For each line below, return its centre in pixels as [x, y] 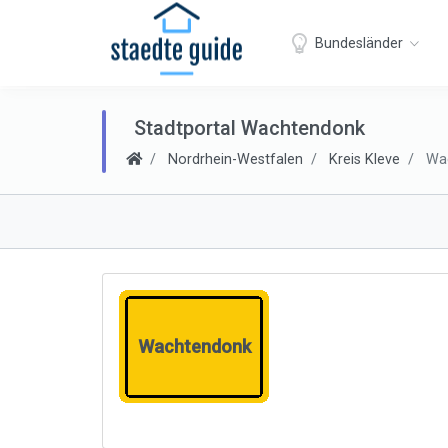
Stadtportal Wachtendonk [249, 128]
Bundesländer [359, 43]
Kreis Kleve [364, 159]
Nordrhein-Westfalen [235, 159]
